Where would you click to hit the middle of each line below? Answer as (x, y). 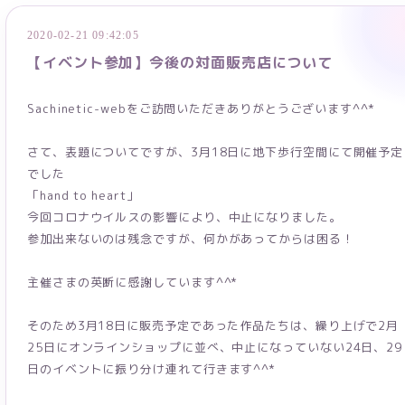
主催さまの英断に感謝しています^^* (133, 282)
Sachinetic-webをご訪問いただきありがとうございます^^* (201, 108)
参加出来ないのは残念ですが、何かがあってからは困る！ (191, 239)
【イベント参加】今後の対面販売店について (180, 62)
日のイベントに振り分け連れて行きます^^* (152, 369)
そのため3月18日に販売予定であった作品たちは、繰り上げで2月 (213, 325)
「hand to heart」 (83, 195)
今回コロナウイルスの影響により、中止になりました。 (184, 217)
